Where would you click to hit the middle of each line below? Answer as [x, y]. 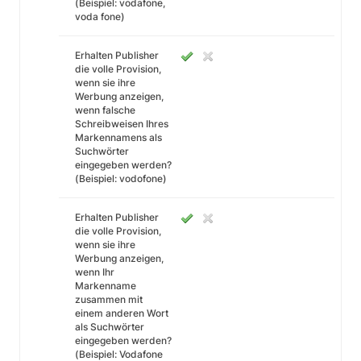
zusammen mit [109, 299]
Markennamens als [118, 137]
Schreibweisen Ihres [122, 124]
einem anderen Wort [122, 313]
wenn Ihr [95, 272]
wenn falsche [105, 110]
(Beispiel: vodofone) [121, 178]
